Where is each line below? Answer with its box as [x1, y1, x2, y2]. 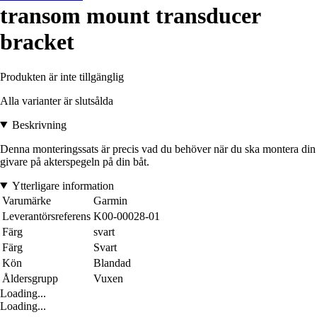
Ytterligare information [11, 179, 114, 192]
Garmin [93, 194, 127, 207]
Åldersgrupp [2, 272, 58, 284]
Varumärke [2, 194, 51, 207]
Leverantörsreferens [2, 209, 91, 222]
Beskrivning [11, 118, 67, 131]
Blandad [93, 256, 131, 269]
